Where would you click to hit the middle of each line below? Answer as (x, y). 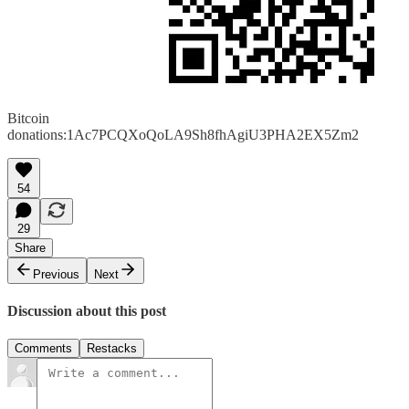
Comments (43, 349)
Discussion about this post (87, 311)
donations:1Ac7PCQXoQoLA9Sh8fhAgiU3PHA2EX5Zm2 (183, 134)
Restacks (112, 349)
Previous (56, 274)
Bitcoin (28, 118)
